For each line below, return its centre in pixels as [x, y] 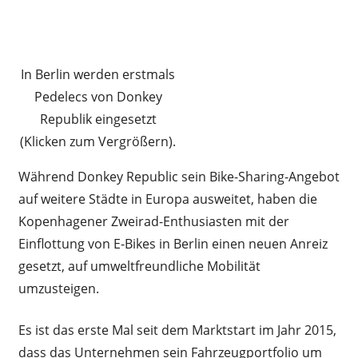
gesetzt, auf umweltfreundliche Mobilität [139, 266]
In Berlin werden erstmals [98, 74]
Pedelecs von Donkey [98, 96]
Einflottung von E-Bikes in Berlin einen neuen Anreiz [173, 243]
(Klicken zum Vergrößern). [98, 141]
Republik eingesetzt [98, 119]
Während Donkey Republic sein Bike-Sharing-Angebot [179, 176]
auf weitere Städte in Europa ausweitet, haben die [167, 199]
